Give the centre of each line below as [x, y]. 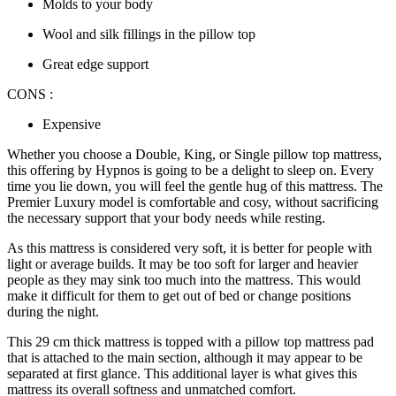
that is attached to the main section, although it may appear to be [185, 358]
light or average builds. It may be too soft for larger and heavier [183, 264]
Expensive [72, 125]
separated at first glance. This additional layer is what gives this [182, 374]
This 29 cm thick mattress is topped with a [126, 342]
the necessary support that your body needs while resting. [168, 218]
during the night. [55, 312]
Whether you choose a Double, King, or [121, 155]
